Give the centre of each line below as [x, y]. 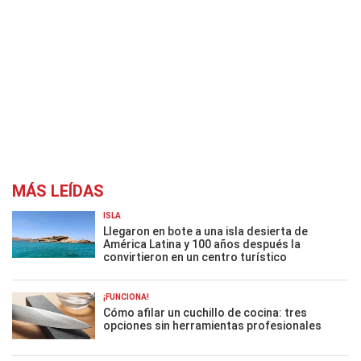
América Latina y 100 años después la [202, 244]
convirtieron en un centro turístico [195, 257]
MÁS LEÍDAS [58, 191]
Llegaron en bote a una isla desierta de [205, 231]
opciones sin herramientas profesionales [212, 326]
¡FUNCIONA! [126, 297]
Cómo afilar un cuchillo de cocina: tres [205, 313]
